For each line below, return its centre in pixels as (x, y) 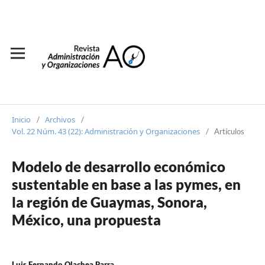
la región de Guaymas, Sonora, (109, 202)
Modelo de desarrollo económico (119, 166)
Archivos (60, 119)
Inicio (21, 119)
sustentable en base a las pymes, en (126, 184)
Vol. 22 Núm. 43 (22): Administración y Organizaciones (106, 131)
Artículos (229, 131)
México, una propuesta (86, 219)
